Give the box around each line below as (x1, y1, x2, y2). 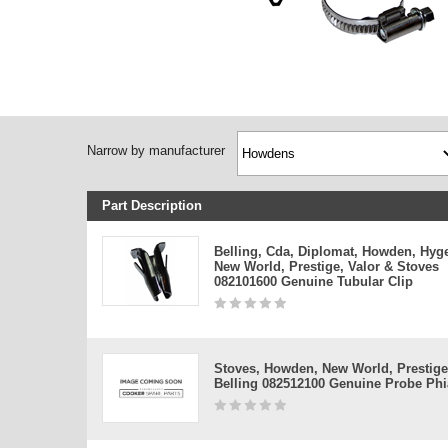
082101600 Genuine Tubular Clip (214, 274, 413, 289)
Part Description (102, 198, 202, 213)
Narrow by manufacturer (87, 143, 225, 158)
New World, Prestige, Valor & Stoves (214, 259, 439, 274)
